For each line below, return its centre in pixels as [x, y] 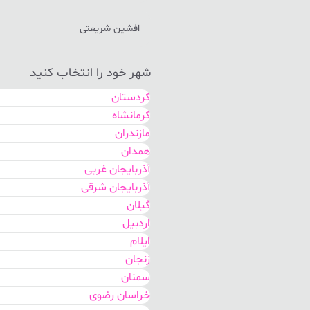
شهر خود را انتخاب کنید [90, 73]
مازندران [133, 134]
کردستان [131, 98]
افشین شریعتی [110, 29]
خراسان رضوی [120, 295]
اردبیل [136, 224]
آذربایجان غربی [117, 170]
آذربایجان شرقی [116, 188]
